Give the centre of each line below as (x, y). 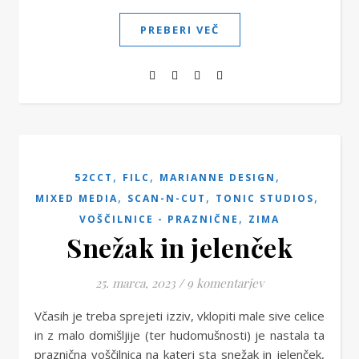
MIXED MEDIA (77, 198)
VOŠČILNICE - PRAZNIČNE (159, 219)
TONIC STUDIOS (265, 198)
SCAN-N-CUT (167, 198)
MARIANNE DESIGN (217, 177)
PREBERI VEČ (179, 30)
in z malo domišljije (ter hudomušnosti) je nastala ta (179, 335)
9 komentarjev (225, 283)
